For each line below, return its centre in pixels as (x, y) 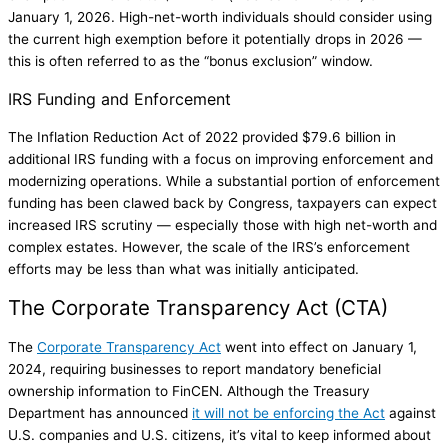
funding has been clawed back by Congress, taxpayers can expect (222, 202)
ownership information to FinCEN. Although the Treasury (189, 390)
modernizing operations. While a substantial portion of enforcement (224, 180)
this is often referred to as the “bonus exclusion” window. (192, 60)
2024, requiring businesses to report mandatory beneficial (194, 368)
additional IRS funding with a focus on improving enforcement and (220, 158)
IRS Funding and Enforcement (119, 98)
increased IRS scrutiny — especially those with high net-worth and (222, 224)
